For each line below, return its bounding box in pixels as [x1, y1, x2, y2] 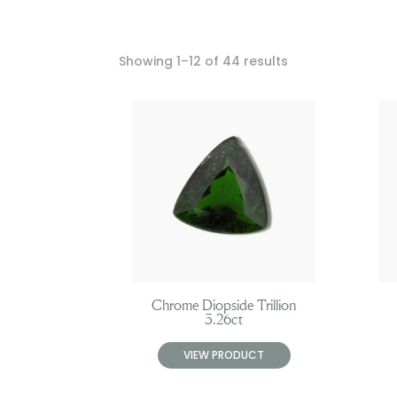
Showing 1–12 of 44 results [119, 52, 289, 71]
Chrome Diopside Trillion [152, 296, 297, 315]
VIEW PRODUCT [183, 347, 265, 363]
